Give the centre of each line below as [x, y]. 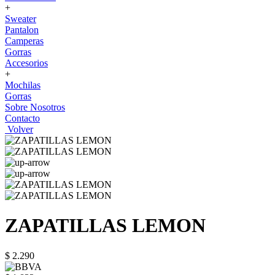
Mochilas [23, 85]
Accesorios [26, 63]
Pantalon [22, 30]
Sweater [21, 19]
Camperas [24, 41]
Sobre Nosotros [35, 107]
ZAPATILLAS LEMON [105, 226]
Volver [19, 129]
